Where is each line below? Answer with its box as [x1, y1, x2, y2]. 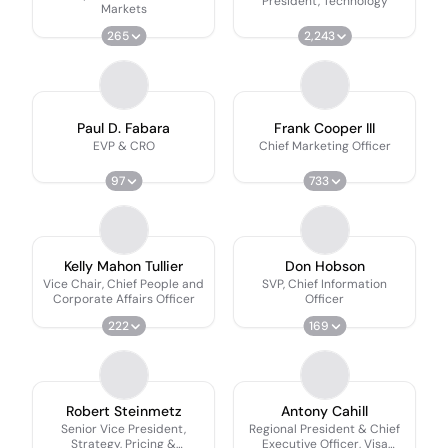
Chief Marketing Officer [258, 138, 391, 154]
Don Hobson [284, 256, 365, 275]
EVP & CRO [92, 138, 155, 154]
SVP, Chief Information [262, 275, 387, 292]
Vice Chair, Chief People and [43, 275, 204, 292]
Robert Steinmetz [65, 401, 182, 420]
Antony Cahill [281, 401, 368, 420]
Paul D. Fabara [77, 119, 170, 137]
